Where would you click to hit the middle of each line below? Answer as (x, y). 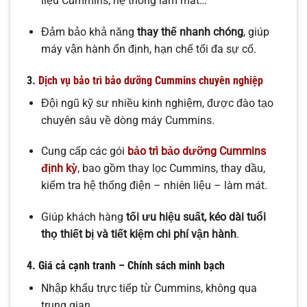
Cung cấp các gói (84, 151)
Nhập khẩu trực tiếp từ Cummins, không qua (149, 288)
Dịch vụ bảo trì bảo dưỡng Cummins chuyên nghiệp (151, 80)
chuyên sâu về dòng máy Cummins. (127, 120)
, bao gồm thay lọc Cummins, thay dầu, (171, 169)
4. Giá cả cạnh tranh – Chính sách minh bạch (126, 266)
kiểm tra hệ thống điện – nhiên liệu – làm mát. (154, 186)
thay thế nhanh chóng (190, 32)
